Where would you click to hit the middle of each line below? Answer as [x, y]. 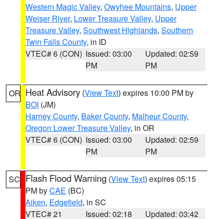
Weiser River [48, 18]
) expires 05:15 [170, 179]
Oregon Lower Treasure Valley [78, 128]
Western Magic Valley [63, 7]
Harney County [51, 116]
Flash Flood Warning [66, 178]
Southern [177, 30]
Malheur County [159, 116]
